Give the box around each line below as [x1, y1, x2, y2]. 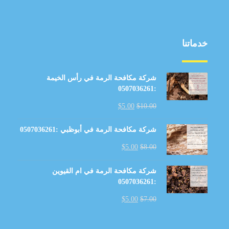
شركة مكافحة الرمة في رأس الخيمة [47, 74, 156, 82]
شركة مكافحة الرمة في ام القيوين [52, 167, 156, 175]
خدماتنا [182, 38, 208, 49]
